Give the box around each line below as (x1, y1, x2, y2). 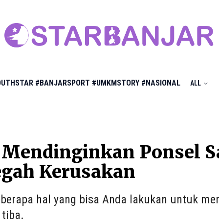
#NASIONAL (141, 78, 180, 88)
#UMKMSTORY (92, 78, 139, 88)
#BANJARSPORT (35, 78, 90, 88)
